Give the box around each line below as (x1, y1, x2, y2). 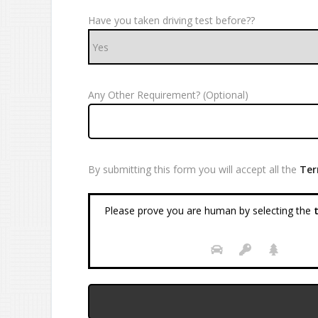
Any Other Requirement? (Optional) (87, 88, 248, 102)
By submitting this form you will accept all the (87, 163, 300, 176)
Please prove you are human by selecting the (104, 204, 311, 217)
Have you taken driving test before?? (87, 13, 255, 27)
